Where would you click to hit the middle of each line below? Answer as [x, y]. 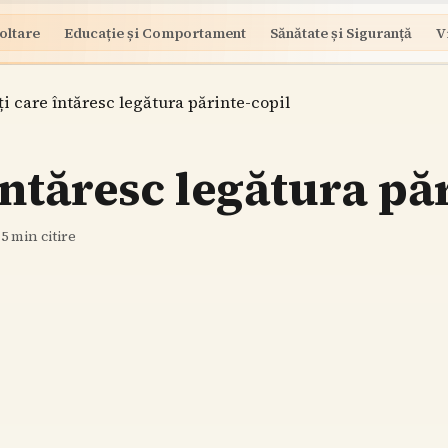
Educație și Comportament [155, 32]
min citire [42, 236]
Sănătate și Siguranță [341, 32]
